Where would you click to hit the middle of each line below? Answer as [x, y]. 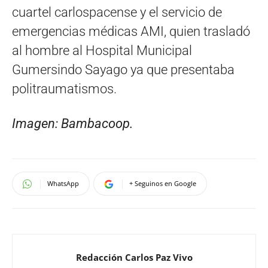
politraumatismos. [64, 89]
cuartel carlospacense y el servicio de [117, 13]
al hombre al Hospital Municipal [102, 51]
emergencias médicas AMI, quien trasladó [131, 32]
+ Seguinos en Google [163, 184]
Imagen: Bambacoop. [73, 124]
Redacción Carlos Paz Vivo [134, 258]
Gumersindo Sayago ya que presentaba [123, 70]
